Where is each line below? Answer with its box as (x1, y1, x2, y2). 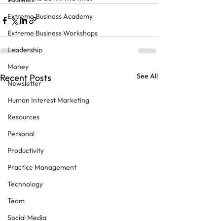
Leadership (7, 45, 42, 54)
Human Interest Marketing (7, 96, 89, 105)
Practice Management (7, 163, 76, 172)
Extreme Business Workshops (7, 29, 98, 37)
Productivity (7, 146, 44, 155)
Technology (7, 180, 43, 188)
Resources (7, 112, 39, 121)
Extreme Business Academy (7, 12, 93, 21)
